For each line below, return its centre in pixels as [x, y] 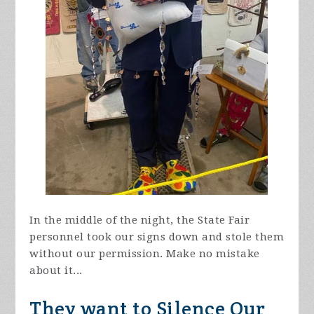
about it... [56, 270]
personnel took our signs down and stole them [157, 237]
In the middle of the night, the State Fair [140, 220]
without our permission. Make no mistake [145, 253]
